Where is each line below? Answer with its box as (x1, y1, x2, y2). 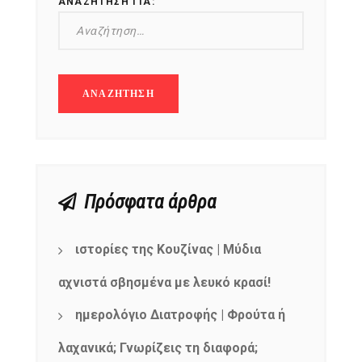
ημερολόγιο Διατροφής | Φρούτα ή (75, 307, 285, 323)
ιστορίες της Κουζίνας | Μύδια (75, 242, 261, 258)
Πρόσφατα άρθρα (84, 191, 217, 214)
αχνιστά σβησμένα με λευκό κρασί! (58, 275, 271, 291)
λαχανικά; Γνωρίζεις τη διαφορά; (58, 339, 258, 356)
